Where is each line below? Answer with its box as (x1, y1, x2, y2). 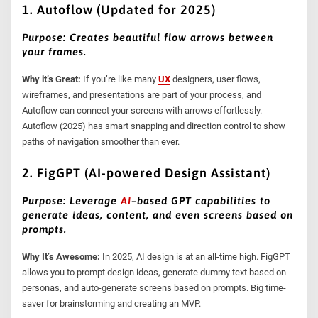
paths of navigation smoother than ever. (22, 136, 180, 148)
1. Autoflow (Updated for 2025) (22, 2, 216, 17)
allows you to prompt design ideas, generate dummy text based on (22, 267, 287, 278)
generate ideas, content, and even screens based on (22, 208, 294, 221)
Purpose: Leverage (22, 194, 121, 207)
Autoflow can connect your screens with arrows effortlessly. (22, 105, 263, 116)
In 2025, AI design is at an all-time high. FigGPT (100, 251, 291, 263)
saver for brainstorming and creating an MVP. (22, 298, 202, 309)
